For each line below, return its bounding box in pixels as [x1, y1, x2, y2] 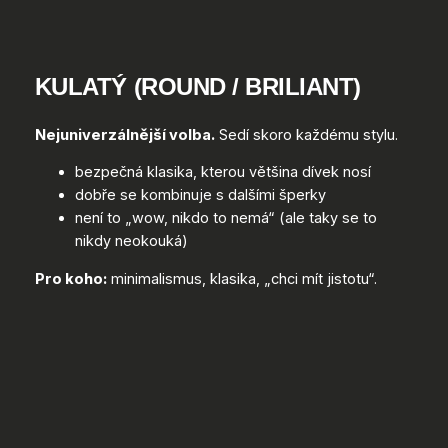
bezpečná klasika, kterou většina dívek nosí [74, 163, 371, 182]
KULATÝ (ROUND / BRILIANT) [34, 72, 361, 100]
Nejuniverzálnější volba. [34, 125, 215, 144]
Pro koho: [34, 269, 107, 288]
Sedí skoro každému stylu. [214, 125, 398, 144]
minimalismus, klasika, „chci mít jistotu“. [106, 269, 377, 288]
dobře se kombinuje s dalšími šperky [74, 186, 326, 205]
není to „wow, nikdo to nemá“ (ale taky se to [74, 209, 377, 228]
